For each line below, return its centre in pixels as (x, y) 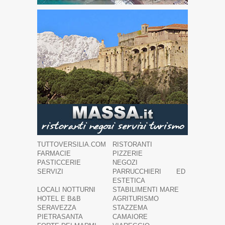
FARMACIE (54, 153)
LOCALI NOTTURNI (66, 190)
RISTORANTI (132, 144)
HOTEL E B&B (59, 199)
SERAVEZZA (57, 208)
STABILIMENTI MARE (146, 190)
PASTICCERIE (59, 162)
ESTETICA (129, 181)
